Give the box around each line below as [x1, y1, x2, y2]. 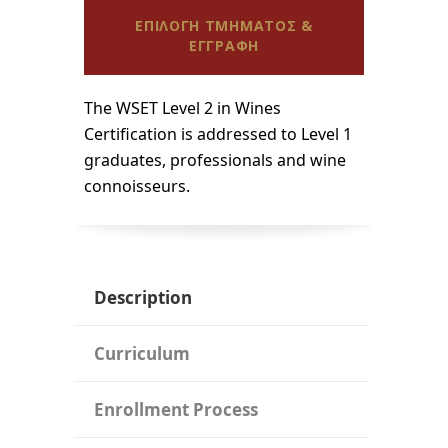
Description [94, 285, 192, 309]
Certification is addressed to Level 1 [84, 122, 352, 145]
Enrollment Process [94, 397, 258, 421]
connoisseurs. [84, 174, 190, 197]
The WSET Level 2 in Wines [84, 96, 281, 119]
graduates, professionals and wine [84, 148, 346, 171]
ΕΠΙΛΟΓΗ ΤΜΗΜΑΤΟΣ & [135, 15, 313, 35]
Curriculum [94, 341, 190, 365]
